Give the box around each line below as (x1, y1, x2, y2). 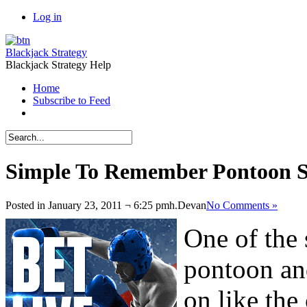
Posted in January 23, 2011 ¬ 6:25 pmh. (5, 199, 177, 211)
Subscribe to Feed (33, 95, 110, 106)
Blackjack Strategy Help (5, 59, 111, 71)
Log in (33, 11, 62, 23)
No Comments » (206, 199, 278, 211)
